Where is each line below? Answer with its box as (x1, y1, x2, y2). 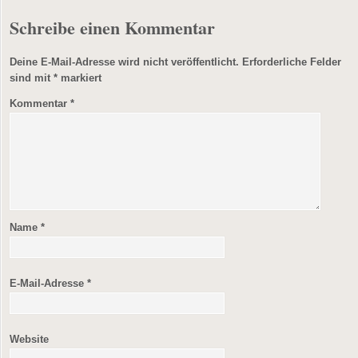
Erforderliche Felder (242, 56, 341, 68)
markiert (58, 72, 101, 84)
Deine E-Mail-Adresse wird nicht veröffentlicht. (10, 56, 239, 68)
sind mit (10, 72, 54, 84)
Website (10, 333, 49, 345)
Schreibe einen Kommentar (10, 14, 215, 41)
